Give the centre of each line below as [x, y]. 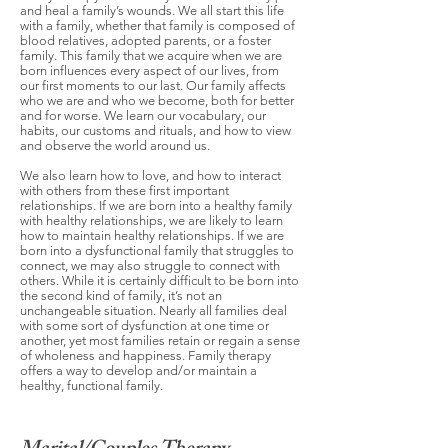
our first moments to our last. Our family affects [153, 85]
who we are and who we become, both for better [157, 100]
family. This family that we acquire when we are [151, 55]
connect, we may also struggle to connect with [150, 265]
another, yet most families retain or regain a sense [160, 340]
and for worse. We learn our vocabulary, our [143, 115]
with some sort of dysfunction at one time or [144, 325]
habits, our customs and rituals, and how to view [155, 130]
